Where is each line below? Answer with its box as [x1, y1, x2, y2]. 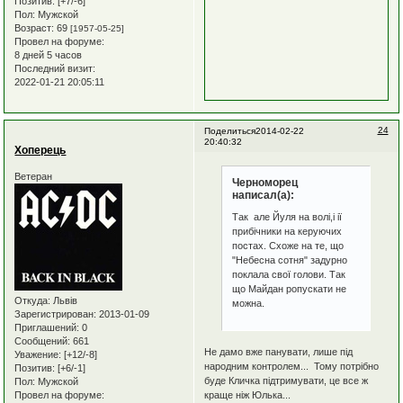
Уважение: [14, 349, 62, 361]
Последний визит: [14, 63, 96, 75]
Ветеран [14, 171, 53, 183]
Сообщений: [14, 336, 71, 347]
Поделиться [203, 126, 255, 137]
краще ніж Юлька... [203, 389, 291, 400]
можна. [232, 297, 265, 309]
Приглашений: [14, 322, 80, 334]
